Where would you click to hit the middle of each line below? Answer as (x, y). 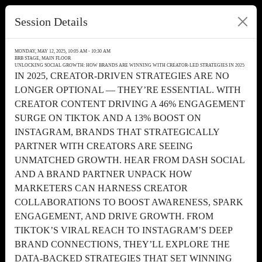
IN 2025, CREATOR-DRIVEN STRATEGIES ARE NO (122, 76)
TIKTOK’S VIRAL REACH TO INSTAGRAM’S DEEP (123, 230)
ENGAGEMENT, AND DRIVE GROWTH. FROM (114, 216)
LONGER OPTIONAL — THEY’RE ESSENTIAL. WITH (128, 90)
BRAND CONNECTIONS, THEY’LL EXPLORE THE (122, 244)
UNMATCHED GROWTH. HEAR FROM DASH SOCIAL (130, 160)
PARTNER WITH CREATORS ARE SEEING (104, 146)
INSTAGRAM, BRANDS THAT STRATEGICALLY (117, 132)
